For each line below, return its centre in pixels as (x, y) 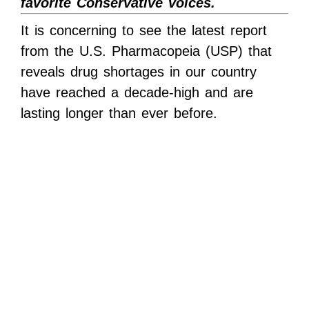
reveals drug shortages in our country (139, 72)
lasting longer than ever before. (119, 113)
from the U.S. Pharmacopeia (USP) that (146, 51)
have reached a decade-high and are (137, 93)
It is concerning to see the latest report (144, 31)
